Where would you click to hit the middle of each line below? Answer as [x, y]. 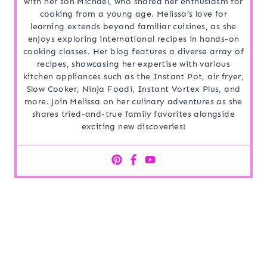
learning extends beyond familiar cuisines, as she [133, 27]
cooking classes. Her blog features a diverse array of [133, 52]
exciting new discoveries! [133, 127]
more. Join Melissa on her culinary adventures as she [133, 102]
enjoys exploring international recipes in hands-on [133, 39]
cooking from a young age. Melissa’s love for [133, 14]
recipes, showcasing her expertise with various [133, 64]
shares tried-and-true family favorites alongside [133, 114]
